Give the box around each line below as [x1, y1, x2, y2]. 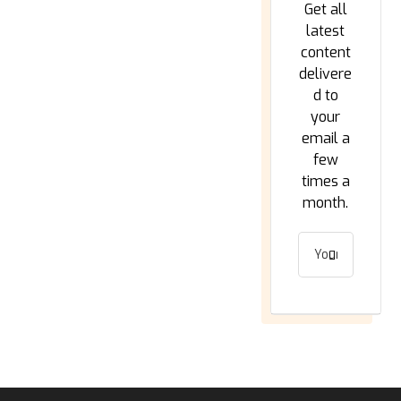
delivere [299, 64, 353, 83]
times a [301, 172, 350, 191]
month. [303, 193, 349, 212]
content [300, 43, 351, 62]
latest [306, 21, 346, 40]
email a [301, 129, 350, 148]
